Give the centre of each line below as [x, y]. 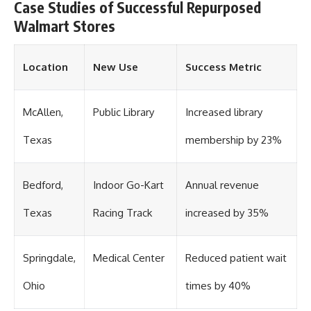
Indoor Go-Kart [128, 185]
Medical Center [129, 258]
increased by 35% [227, 213]
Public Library [124, 112]
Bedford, [43, 185]
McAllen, [43, 112]
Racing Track [123, 213]
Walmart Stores [65, 26]
